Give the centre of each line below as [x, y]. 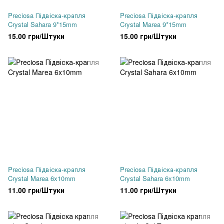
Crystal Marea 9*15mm [153, 24]
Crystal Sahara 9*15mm [42, 24]
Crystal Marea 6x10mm [42, 178]
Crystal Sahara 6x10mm [155, 178]
